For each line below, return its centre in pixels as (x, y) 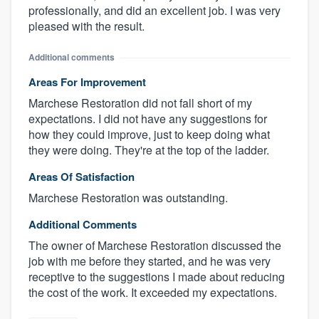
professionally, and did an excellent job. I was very (155, 11)
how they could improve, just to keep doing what (149, 135)
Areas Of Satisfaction (82, 177)
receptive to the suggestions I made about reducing (157, 277)
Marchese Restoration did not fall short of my (140, 103)
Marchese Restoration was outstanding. (128, 198)
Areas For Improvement (87, 82)
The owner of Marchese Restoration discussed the (155, 246)
